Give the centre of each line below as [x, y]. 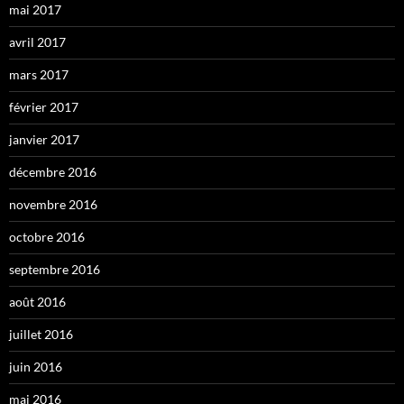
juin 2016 [36, 367]
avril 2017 [37, 42]
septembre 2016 [55, 270]
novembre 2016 [53, 205]
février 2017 [44, 107]
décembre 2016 [53, 172]
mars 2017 [39, 75]
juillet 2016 [41, 335]
